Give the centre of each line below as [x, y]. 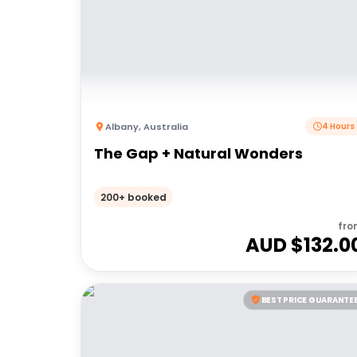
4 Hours [339, 126]
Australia [166, 126]
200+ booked [133, 197]
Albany [122, 126]
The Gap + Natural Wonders [198, 153]
